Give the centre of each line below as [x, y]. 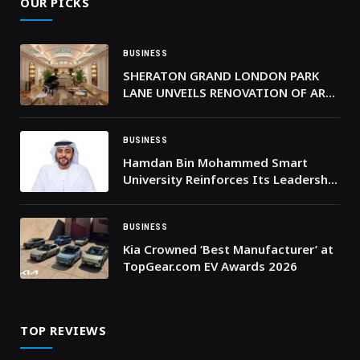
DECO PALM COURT [179, 110]
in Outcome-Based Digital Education [231, 196]
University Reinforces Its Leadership [231, 180]
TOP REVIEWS [63, 331]
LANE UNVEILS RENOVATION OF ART [228, 93]
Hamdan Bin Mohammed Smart [215, 163]
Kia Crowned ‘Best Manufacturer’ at [228, 250]
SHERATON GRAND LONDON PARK [221, 76]
